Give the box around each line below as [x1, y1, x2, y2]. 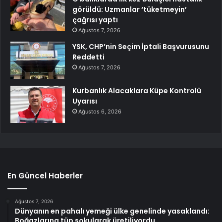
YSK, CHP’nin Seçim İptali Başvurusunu [72, 41, 209, 52]
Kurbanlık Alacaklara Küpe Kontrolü [72, 85, 201, 96]
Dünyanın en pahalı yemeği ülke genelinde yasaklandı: [15, 206, 210, 216]
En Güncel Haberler [7, 170, 83, 181]
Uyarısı [72, 96, 97, 106]
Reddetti [72, 52, 105, 62]
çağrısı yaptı [72, 14, 118, 25]
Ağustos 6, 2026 [78, 108, 121, 115]
